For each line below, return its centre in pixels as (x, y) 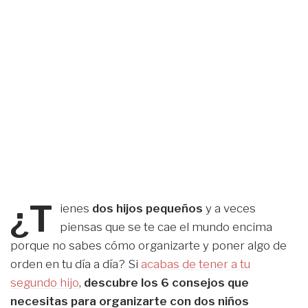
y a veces (230, 208)
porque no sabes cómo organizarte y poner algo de (148, 245)
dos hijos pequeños (146, 208)
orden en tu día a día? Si (76, 264)
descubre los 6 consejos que (166, 282)
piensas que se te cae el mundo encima (166, 227)
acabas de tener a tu (196, 264)
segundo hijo (45, 282)
